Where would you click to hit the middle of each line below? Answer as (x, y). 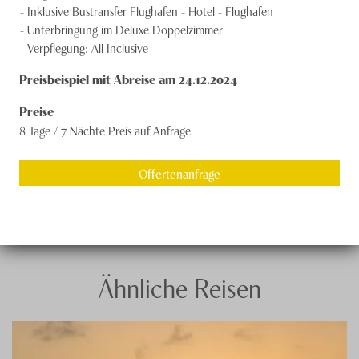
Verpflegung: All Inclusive (88, 48)
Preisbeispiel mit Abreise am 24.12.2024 (128, 79)
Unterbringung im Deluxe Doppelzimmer (125, 29)
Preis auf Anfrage (149, 130)
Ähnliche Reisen (179, 287)
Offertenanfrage (179, 173)
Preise (36, 111)
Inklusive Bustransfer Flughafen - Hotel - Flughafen (150, 11)
